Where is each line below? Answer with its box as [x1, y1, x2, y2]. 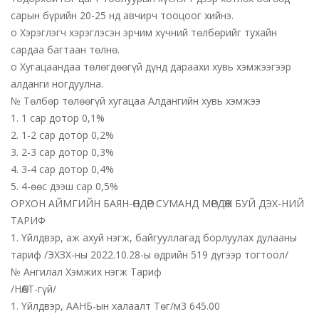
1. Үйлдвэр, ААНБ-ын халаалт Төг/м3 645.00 [11, 299, 220, 313]
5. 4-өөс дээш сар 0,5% [11, 179, 118, 193]
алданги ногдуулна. [11, 77, 103, 90]
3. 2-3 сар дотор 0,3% [11, 145, 114, 159]
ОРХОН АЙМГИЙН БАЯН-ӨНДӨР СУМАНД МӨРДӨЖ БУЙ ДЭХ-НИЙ [11, 197, 304, 210]
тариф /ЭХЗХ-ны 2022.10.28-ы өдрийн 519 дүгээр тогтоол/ [11, 248, 288, 261]
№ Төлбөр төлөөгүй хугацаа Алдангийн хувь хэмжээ [11, 94, 261, 108]
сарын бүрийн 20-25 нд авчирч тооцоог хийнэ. [11, 9, 234, 22]
